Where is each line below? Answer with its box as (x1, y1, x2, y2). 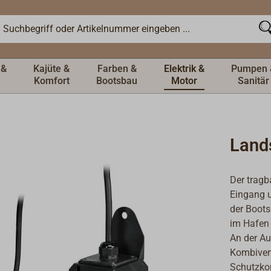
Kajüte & (33, 63, 70, 74)
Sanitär (238, 75, 269, 87)
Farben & (97, 63, 137, 74)
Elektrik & (164, 63, 204, 74)
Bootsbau (96, 75, 137, 87)
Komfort (33, 75, 70, 87)
